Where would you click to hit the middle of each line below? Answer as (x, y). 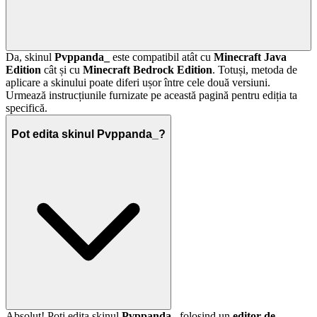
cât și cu (62, 69)
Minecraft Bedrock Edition (148, 69)
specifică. (27, 108)
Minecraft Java (250, 57)
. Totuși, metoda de (255, 69)
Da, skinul (30, 57)
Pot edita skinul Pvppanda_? (88, 134)
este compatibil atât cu (162, 57)
